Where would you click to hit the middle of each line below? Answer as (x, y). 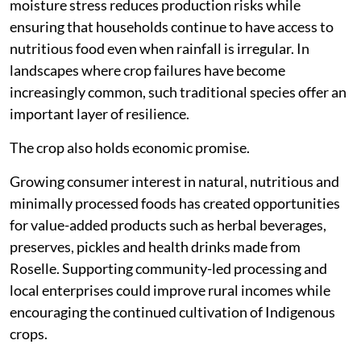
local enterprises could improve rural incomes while (170, 290)
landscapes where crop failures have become (147, 71)
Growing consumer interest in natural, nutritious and (174, 182)
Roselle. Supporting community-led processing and (168, 269)
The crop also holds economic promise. (130, 148)
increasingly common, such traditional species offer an (178, 92)
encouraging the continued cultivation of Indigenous (172, 312)
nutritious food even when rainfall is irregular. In (160, 49)
